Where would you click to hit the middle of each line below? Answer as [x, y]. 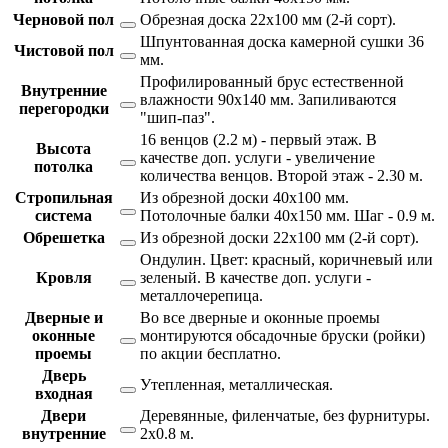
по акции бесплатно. [210, 353]
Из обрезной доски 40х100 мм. [244, 197]
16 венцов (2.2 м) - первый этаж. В [258, 139]
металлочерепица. [201, 295]
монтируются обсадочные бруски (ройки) [282, 335]
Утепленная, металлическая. [236, 384]
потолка [63, 166]
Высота [63, 148]
